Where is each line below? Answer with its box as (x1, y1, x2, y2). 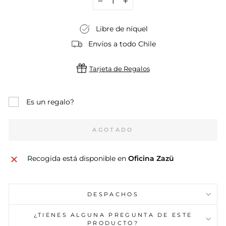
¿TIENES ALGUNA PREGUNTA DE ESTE (33, 211, 193, 219)
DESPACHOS (87, 191, 139, 198)
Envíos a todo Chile (88, 40, 156, 48)
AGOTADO (92, 126, 134, 134)
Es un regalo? (26, 97, 74, 107)
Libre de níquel (96, 25, 148, 33)
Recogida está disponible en (27, 154, 128, 163)
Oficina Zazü (128, 154, 174, 163)
